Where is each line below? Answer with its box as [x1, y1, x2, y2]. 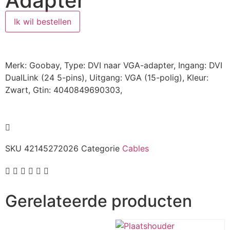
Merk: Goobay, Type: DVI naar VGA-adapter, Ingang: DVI [5, 60, 222, 71]
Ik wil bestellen [14, 16, 71, 27]
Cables [122, 143, 149, 154]
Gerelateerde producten [5, 191, 192, 212]
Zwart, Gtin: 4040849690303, [5, 85, 122, 95]
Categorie [81, 143, 120, 154]
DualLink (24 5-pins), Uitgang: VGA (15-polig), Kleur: [5, 72, 208, 83]
